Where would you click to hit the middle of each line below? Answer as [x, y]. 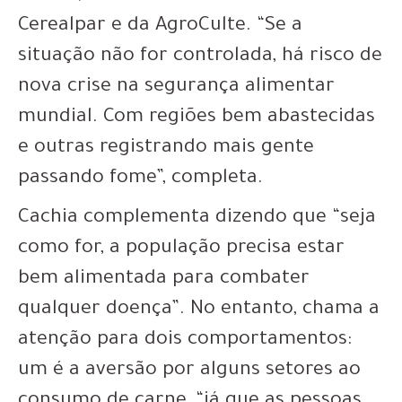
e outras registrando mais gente [166, 149]
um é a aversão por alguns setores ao [189, 371]
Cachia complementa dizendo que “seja [197, 218]
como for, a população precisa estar [181, 249]
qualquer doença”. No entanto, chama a [199, 310]
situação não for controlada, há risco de [200, 57]
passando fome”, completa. [140, 179]
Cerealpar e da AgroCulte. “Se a [160, 26]
